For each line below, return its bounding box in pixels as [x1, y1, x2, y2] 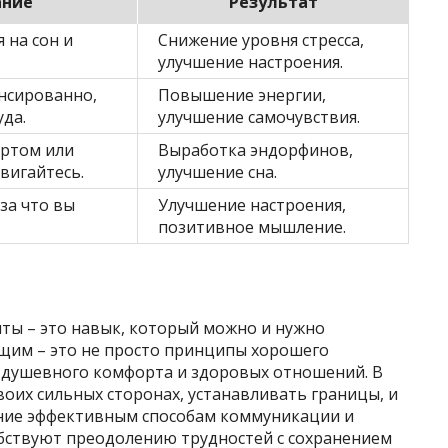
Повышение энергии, [158, 84, 326, 106]
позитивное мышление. [158, 216, 346, 238]
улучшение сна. [158, 161, 277, 183]
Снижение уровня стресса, [158, 29, 364, 51]
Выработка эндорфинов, [158, 139, 353, 161]
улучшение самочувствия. [158, 106, 360, 128]
